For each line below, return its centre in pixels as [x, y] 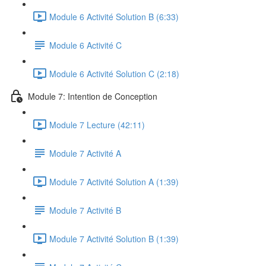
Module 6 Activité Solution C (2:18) [114, 73]
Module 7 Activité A [85, 153]
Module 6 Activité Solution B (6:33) [114, 16]
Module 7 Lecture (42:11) [97, 124]
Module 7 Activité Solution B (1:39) [114, 238]
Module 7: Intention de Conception [93, 96]
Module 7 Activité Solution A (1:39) [114, 181]
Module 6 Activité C [85, 45]
